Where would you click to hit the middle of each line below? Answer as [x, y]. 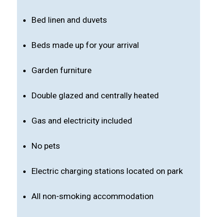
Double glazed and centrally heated [95, 95]
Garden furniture [62, 70]
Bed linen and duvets [69, 20]
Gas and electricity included [82, 121]
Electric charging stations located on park [107, 171]
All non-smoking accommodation [93, 196]
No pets [46, 146]
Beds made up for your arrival [85, 45]
